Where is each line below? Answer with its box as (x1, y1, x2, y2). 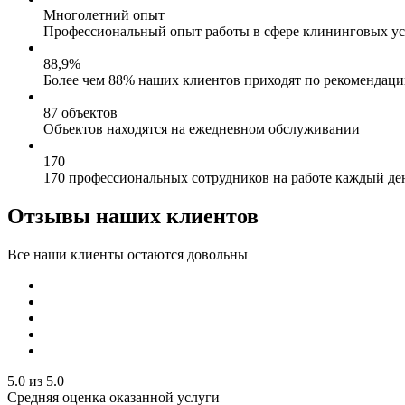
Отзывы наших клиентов (7, 203, 259, 228)
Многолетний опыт (43, 6, 165, 23)
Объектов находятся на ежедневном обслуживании (43, 120, 360, 137)
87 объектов (43, 104, 118, 120)
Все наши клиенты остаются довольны (7, 246, 248, 262)
